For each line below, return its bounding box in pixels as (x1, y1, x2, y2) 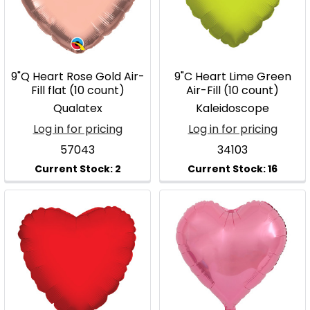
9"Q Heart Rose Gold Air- (10, 69, 145, 84)
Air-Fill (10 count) (186, 82, 279, 98)
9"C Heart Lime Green (174, 69, 291, 84)
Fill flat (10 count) (30, 82, 125, 98)
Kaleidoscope (196, 100, 269, 116)
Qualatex (53, 100, 102, 116)
